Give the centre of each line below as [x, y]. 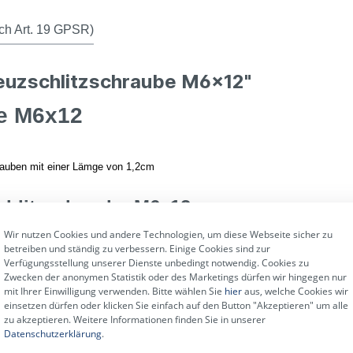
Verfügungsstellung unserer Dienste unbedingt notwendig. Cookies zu [157, 263]
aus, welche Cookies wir [295, 291]
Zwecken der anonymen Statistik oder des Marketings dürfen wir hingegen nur [176, 277]
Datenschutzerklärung [53, 334]
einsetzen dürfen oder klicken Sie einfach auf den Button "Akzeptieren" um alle [176, 305]
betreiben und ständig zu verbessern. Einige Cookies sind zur [137, 249]
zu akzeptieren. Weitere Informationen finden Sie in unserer [135, 320]
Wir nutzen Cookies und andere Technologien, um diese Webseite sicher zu [169, 234]
